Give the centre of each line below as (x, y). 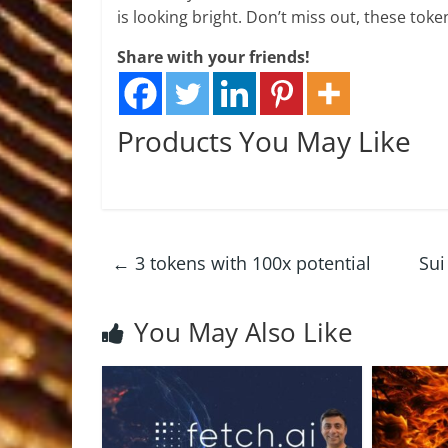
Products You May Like (264, 141)
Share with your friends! (213, 57)
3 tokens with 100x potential (250, 263)
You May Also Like (243, 332)
